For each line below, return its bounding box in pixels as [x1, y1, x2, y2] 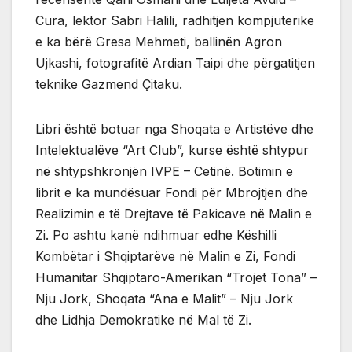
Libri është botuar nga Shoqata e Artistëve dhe [35, 121, 313, 137]
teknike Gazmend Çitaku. [35, 76, 182, 93]
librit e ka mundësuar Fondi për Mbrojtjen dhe [35, 185, 308, 201]
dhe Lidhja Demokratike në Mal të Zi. [35, 312, 255, 328]
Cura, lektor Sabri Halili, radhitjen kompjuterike [35, 13, 314, 29]
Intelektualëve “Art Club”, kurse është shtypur [35, 142, 309, 159]
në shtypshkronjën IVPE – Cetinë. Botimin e [35, 163, 293, 180]
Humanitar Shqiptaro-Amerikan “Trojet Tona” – [35, 269, 317, 286]
